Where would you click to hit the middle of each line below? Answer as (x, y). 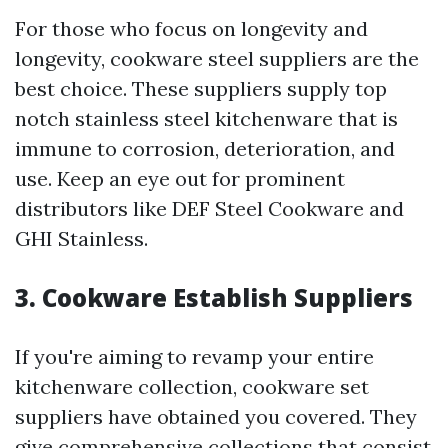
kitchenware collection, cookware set (192, 387)
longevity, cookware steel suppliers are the (217, 59)
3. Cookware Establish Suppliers (214, 298)
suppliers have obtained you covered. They (216, 417)
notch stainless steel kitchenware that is (206, 119)
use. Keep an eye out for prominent (180, 179)
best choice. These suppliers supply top (201, 89)
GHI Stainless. (81, 239)
